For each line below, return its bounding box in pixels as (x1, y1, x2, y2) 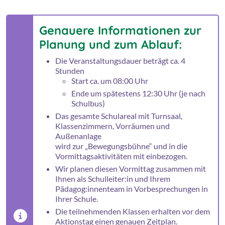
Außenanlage (55, 131, 101, 141)
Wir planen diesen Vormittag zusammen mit (55, 164, 206, 174)
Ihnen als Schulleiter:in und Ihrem (55, 174, 170, 184)
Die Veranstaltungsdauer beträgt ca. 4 (55, 56, 185, 66)
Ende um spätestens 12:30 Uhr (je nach (71, 88, 205, 98)
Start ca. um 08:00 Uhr (71, 76, 148, 86)
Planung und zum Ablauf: (39, 37, 182, 52)
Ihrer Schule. (55, 194, 98, 204)
